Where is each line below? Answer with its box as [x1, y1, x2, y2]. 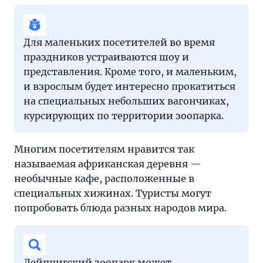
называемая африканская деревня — [14, 158, 201, 170]
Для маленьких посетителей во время [23, 36, 215, 49]
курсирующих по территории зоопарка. [23, 110, 224, 122]
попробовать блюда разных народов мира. [14, 202, 227, 214]
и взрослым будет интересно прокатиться [23, 80, 235, 93]
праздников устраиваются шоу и [23, 51, 189, 63]
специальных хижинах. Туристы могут [14, 187, 211, 200]
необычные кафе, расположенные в [14, 173, 194, 185]
